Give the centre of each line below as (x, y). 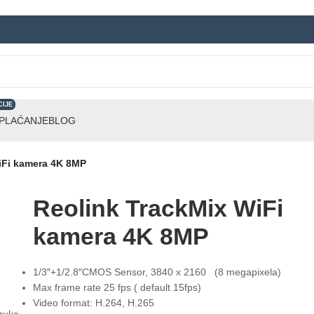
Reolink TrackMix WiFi (158, 208)
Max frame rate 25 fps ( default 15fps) (117, 287)
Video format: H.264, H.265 (93, 302)
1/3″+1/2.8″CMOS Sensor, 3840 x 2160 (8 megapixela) (157, 272)
